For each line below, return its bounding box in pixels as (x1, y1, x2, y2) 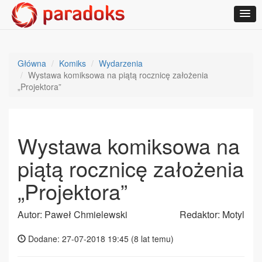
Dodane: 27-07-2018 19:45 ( (26, 233, 134, 244)
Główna (18, 57, 46, 69)
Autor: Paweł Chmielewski (18, 208, 127, 221)
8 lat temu (134, 233, 171, 244)
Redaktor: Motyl (180, 208, 244, 221)
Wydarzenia (99, 57, 143, 69)
